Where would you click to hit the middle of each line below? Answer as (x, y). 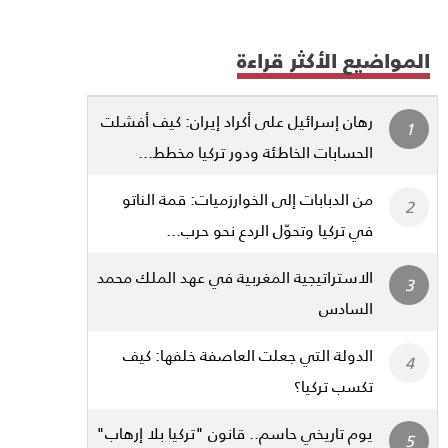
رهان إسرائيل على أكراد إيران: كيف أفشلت (237, 120)
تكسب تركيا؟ (333, 385)
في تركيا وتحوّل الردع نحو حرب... (269, 229)
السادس (346, 307)
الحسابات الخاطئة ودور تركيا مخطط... (255, 151)
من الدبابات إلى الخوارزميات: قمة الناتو (247, 198)
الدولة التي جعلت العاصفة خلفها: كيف (248, 354)
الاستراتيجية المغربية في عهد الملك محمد (235, 276)
